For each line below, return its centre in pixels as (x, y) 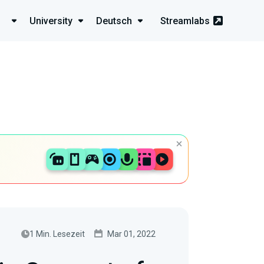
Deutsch (114, 21)
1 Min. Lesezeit (57, 234)
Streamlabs (185, 21)
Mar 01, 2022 (131, 234)
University (51, 21)
